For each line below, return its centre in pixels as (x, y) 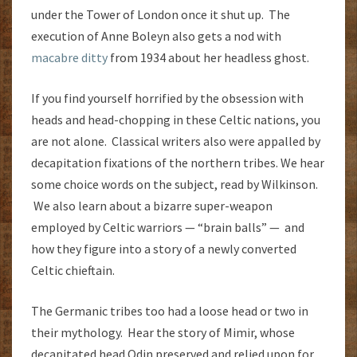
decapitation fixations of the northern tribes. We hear (178, 163)
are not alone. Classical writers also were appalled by (176, 141)
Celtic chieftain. (73, 271)
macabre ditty (69, 58)
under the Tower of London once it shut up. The (161, 15)
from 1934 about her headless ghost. (208, 58)
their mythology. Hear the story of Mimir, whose (163, 333)
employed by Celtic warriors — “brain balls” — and (168, 228)
